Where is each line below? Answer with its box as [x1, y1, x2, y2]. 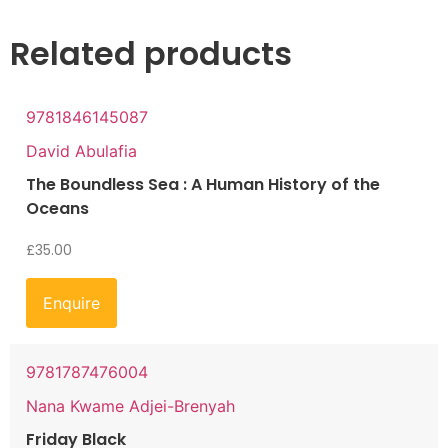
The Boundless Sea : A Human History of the [26, 173, 380, 197]
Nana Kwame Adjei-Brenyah [26, 396, 235, 417]
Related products [10, 31, 292, 77]
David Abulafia [26, 141, 137, 162]
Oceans [26, 197, 89, 221]
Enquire [43, 293, 100, 314]
